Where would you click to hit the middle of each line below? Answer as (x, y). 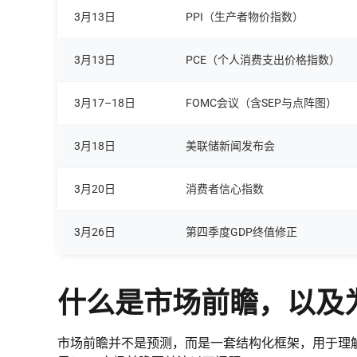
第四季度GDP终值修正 (241, 231)
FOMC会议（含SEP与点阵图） (261, 102)
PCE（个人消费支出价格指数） (263, 59)
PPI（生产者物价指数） (245, 16)
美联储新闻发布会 (230, 145)
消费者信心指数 (225, 188)
